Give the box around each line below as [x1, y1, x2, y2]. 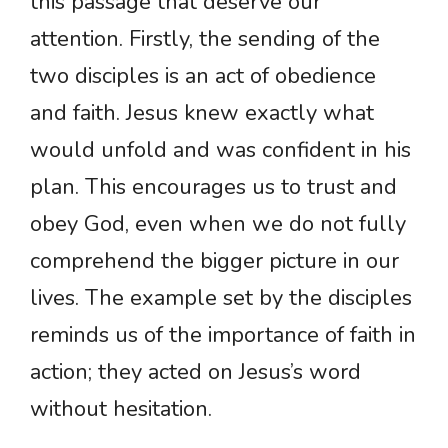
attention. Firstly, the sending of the [30, 24, 380, 55]
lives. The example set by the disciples [30, 283, 412, 314]
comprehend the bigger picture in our [30, 246, 399, 277]
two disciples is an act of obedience [30, 61, 376, 92]
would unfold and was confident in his [30, 135, 411, 166]
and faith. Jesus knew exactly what [30, 98, 374, 129]
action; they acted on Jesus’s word [30, 357, 361, 388]
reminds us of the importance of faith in [30, 320, 416, 351]
